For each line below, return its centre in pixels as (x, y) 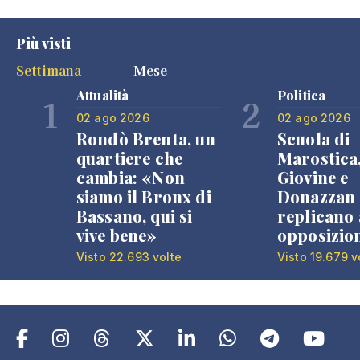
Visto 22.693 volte (129, 256)
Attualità (103, 95)
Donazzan (317, 196)
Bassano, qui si (135, 215)
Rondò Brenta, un (146, 138)
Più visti (44, 43)
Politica (302, 95)
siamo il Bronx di (144, 196)
